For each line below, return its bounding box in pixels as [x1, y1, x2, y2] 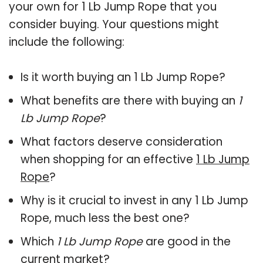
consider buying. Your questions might [9, 16, 219, 32]
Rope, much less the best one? [21, 210, 190, 226]
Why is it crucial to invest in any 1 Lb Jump [21, 192, 248, 208]
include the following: [9, 33, 124, 50]
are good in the [143, 233, 231, 249]
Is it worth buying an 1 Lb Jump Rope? [21, 69, 225, 85]
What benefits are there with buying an [21, 92, 238, 109]
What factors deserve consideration [21, 133, 222, 150]
